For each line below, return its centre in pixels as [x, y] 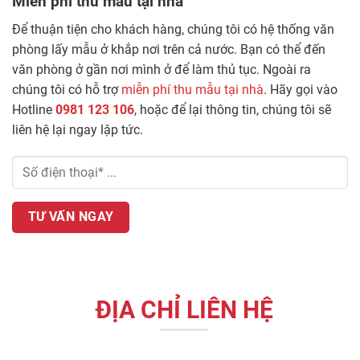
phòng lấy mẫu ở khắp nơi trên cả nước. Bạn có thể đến [169, 49]
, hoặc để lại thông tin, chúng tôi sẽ [233, 109]
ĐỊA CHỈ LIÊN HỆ [184, 309]
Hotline [34, 109]
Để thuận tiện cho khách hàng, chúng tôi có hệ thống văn [173, 29]
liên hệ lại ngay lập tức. [78, 129]
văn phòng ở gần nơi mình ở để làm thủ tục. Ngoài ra [162, 69]
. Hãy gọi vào [301, 89]
